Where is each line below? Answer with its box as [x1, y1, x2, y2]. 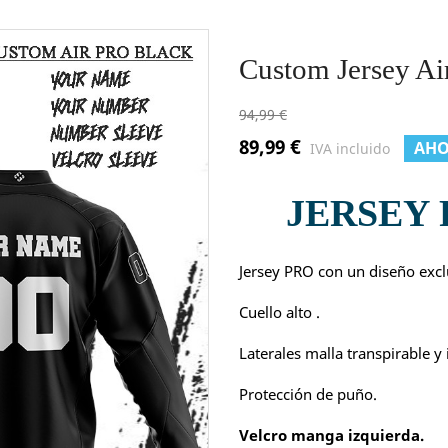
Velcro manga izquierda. [239, 424, 424, 445]
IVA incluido [310, 138, 390, 158]
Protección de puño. [239, 383, 377, 404]
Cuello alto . [239, 301, 320, 322]
